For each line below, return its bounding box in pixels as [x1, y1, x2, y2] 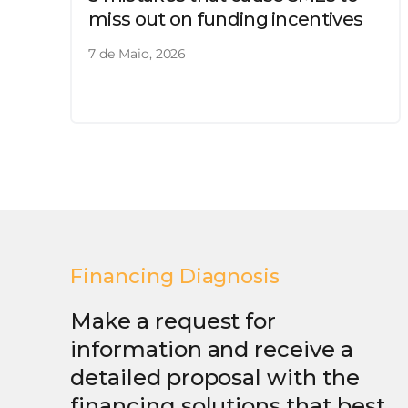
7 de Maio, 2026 [88, 45, 187, 62]
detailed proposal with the [70, 363, 360, 391]
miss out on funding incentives [88, 7, 363, 30]
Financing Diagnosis [70, 263, 280, 289]
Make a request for [70, 307, 277, 334]
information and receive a [70, 335, 353, 362]
